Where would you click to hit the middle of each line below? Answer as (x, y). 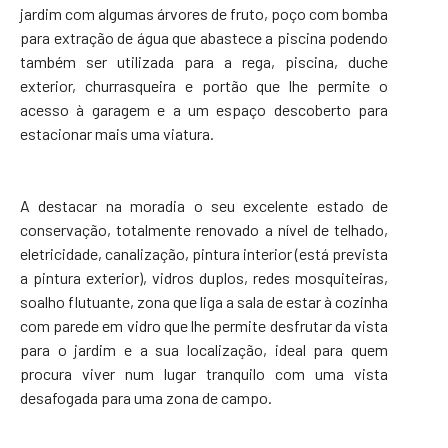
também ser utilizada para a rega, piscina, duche (204, 61)
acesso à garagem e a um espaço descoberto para (204, 109)
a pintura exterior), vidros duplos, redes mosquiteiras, (204, 277)
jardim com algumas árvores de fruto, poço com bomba (204, 13)
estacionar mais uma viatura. (117, 133)
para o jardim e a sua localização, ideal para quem (204, 349)
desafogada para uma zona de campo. (146, 397)
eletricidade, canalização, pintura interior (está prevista (204, 253)
